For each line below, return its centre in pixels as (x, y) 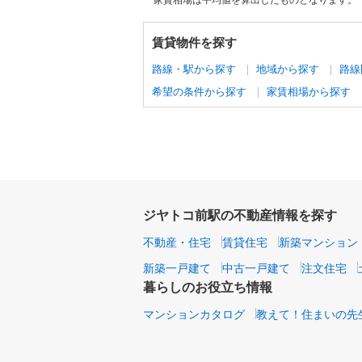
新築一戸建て (177, 267)
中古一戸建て (256, 267)
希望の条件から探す (199, 90)
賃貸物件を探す (194, 42)
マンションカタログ (194, 313)
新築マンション (318, 241)
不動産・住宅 (177, 241)
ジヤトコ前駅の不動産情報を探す (240, 214)
